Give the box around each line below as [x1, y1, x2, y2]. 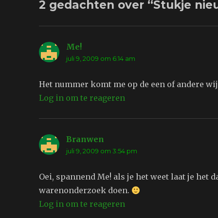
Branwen [66, 134, 105, 145]
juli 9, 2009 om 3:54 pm [66, 147, 138, 155]
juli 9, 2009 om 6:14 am [66, 54, 136, 63]
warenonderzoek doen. [39, 185, 132, 196]
